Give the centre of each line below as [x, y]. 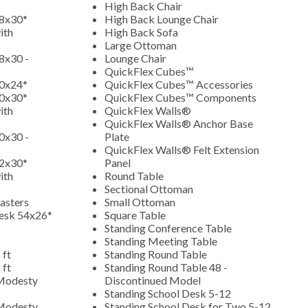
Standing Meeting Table [162, 241]
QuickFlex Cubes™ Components [180, 97]
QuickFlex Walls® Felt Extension [182, 149]
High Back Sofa [142, 32]
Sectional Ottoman [150, 188]
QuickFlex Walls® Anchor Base [179, 123]
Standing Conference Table [169, 228]
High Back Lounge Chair [163, 19]
